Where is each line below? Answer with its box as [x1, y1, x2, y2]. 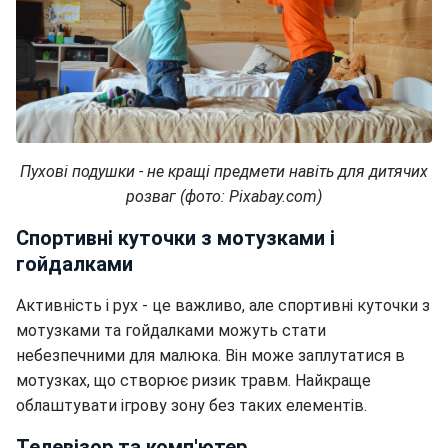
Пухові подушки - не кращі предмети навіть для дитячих [20, 162, 428, 182]
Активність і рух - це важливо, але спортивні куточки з [16, 296, 430, 316]
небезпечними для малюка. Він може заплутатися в [16, 346, 405, 366]
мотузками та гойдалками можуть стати [16, 321, 326, 341]
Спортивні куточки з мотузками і [16, 226, 335, 251]
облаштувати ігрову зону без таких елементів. [16, 396, 367, 416]
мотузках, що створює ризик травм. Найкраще [16, 371, 371, 391]
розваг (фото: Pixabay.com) [126, 187, 322, 207]
